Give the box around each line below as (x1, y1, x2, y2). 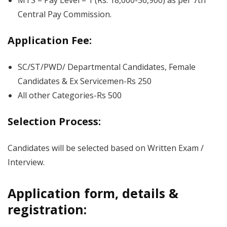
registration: (8, 201, 87, 218)
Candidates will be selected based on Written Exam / (8, 142, 204, 154)
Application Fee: (8, 33, 92, 47)
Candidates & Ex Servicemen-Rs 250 (18, 75, 152, 87)
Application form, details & (8, 184, 178, 202)
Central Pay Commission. (18, 9, 111, 20)
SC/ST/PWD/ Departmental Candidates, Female (18, 61, 196, 72)
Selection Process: (8, 115, 101, 128)
